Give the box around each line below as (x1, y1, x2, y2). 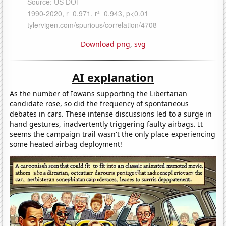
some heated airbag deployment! (10, 139, 123, 149)
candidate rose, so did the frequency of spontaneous (10, 98, 189, 108)
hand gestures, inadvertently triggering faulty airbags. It (10, 119, 203, 129)
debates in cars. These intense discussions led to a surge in (10, 108, 212, 119)
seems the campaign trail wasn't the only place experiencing (10, 129, 216, 139)
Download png (80, 39, 130, 49)
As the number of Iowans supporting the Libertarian (10, 88, 188, 98)
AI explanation (72, 69, 154, 85)
